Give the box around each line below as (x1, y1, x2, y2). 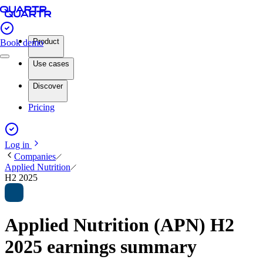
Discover (33, 82, 63, 90)
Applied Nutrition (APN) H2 (5, 214, 234, 236)
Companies (14, 151, 56, 161)
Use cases (33, 59, 69, 68)
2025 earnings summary (5, 236, 197, 258)
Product (33, 37, 59, 46)
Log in (5, 140, 32, 150)
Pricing (28, 102, 55, 112)
